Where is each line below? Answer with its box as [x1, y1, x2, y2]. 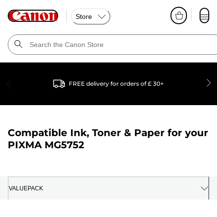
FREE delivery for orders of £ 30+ [69, 80, 164, 87]
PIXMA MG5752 [8, 139, 84, 151]
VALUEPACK [9, 185, 43, 192]
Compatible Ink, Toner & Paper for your [8, 127, 208, 139]
